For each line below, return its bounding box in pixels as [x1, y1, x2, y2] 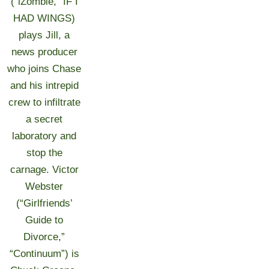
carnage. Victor [10, 164, 79, 175]
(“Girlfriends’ [16, 198, 73, 209]
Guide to [25, 214, 64, 226]
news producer [11, 46, 77, 58]
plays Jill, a [19, 29, 70, 41]
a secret [26, 113, 63, 125]
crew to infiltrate [8, 97, 80, 108]
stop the [26, 147, 62, 159]
